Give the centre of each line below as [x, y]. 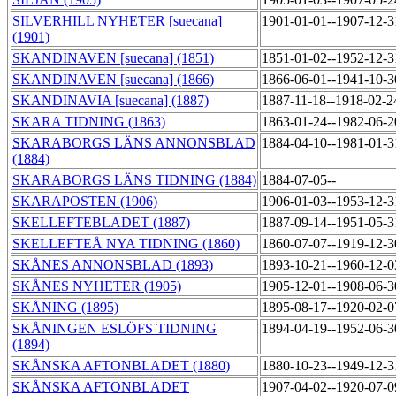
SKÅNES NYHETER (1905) [97, 286]
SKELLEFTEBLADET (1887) [101, 223]
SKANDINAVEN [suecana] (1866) [113, 80]
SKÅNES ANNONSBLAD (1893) [113, 265]
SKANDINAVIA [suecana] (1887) [110, 101]
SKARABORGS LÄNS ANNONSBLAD [134, 143]
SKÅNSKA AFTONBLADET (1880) [121, 366]
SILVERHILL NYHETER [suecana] [117, 21]
